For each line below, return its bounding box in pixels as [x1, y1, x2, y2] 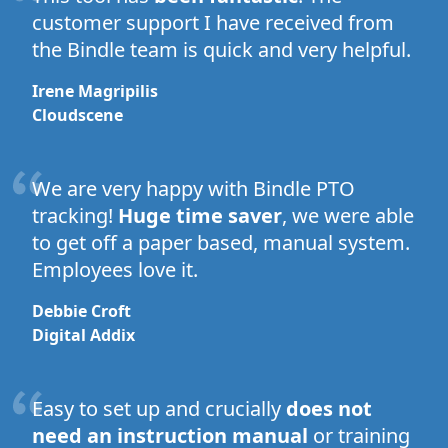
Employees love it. [32, 255, 198, 283]
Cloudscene [32, 103, 123, 126]
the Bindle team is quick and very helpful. [32, 35, 411, 63]
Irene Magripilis [32, 79, 158, 102]
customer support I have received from [32, 8, 394, 36]
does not [286, 394, 372, 422]
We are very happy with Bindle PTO [32, 174, 355, 202]
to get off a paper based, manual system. [32, 228, 410, 256]
